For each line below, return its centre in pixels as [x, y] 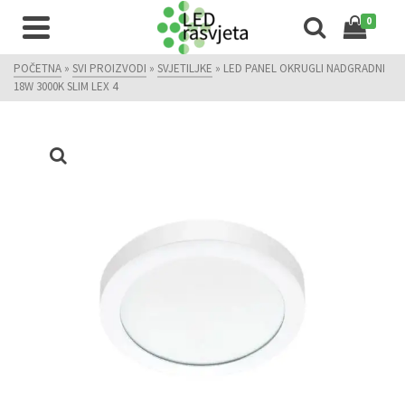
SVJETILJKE [185, 68]
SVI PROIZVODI [109, 68]
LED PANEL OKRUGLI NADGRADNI [304, 68]
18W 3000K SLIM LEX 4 [66, 86]
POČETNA [38, 68]
